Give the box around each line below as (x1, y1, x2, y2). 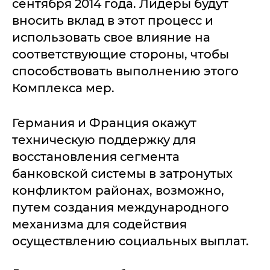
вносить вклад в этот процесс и (12, 13, 213, 28)
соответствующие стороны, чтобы (12, 47, 229, 61)
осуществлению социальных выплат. (12, 234, 249, 248)
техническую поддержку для (12, 133, 196, 147)
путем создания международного (12, 200, 229, 215)
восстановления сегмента (12, 149, 180, 164)
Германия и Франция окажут (12, 116, 196, 130)
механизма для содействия (12, 217, 187, 231)
